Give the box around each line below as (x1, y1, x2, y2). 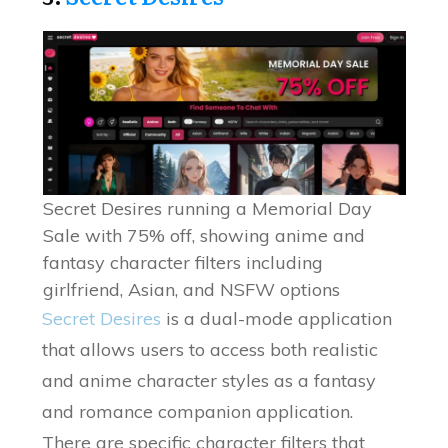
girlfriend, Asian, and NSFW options (42, 278, 340, 302)
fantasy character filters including (42, 251, 323, 275)
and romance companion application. (42, 400, 354, 424)
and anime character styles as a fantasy (42, 369, 377, 393)
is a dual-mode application (161, 307, 393, 331)
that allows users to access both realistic (42, 338, 379, 362)
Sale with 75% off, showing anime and (42, 224, 365, 248)
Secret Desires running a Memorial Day (42, 197, 372, 221)
